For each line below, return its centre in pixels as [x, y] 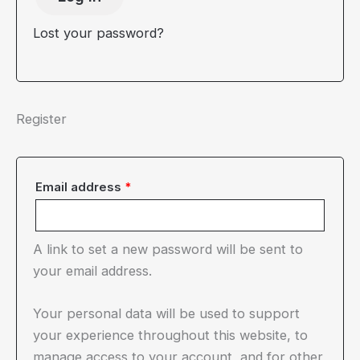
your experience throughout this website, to [170, 335]
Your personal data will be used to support [166, 313]
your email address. [92, 270]
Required [158, 186]
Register [41, 119]
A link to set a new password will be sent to [168, 249]
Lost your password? [98, 33]
